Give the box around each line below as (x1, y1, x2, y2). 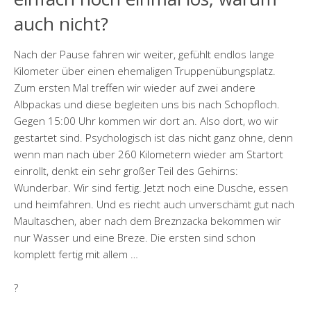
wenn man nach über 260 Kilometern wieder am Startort (14, 147, 283, 162)
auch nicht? (14, 11, 108, 37)
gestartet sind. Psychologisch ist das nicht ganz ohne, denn (14, 131, 293, 145)
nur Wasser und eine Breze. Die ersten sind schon (14, 230, 255, 245)
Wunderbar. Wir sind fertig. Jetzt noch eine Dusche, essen (14, 180, 288, 195)
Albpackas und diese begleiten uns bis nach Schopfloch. (14, 97, 280, 112)
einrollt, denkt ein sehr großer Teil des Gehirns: (14, 164, 238, 178)
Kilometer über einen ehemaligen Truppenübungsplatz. (14, 64, 276, 78)
